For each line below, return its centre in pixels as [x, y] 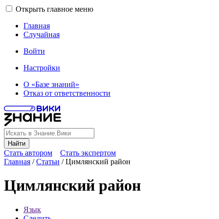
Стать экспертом [88, 153]
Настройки [42, 68]
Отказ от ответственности [67, 93]
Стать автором [28, 153]
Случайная [42, 34]
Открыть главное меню [55, 9]
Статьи [48, 162]
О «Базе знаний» [51, 84]
